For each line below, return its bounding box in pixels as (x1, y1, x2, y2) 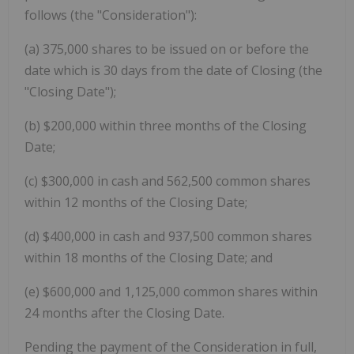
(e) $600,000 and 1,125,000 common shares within (24, 282, 318, 300)
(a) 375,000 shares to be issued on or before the (24, 40, 309, 58)
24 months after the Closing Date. (24, 303, 224, 322)
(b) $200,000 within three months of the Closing (24, 116, 307, 134)
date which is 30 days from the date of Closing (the (24, 61, 322, 79)
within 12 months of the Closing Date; (24, 193, 247, 211)
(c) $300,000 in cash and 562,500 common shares (24, 171, 311, 190)
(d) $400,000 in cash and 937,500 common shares (24, 227, 312, 245)
